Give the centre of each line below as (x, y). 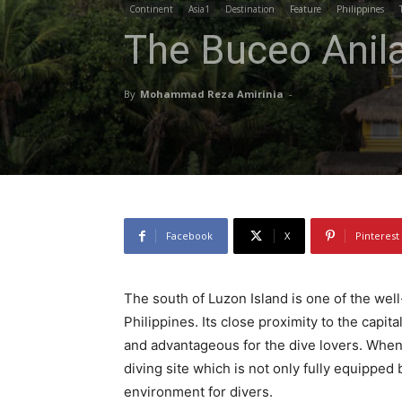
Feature (306, 9)
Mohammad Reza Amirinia (212, 94)
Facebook (189, 236)
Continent (151, 9)
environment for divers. (198, 392)
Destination (250, 9)
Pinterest (377, 236)
